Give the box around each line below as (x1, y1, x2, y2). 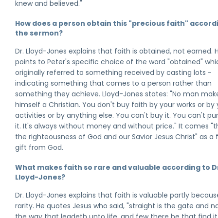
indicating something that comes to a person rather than (15, 78, 212, 88)
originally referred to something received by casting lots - (15, 68, 212, 77)
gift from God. (15, 143, 64, 152)
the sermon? (15, 28, 63, 38)
